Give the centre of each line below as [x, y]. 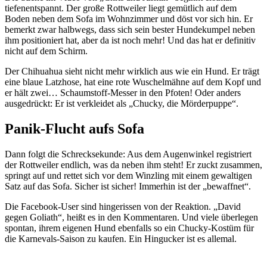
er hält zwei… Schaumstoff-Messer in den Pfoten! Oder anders [123, 92]
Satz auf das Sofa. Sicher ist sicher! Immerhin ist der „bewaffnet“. [128, 186]
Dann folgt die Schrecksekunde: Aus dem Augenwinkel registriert [128, 154]
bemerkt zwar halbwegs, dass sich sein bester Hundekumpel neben [130, 29]
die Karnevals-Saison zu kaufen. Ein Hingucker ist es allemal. [121, 238]
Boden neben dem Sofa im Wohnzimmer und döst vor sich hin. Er [129, 18]
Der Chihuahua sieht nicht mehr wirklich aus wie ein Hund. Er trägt [132, 71]
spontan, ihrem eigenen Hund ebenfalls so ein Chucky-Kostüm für [129, 228]
